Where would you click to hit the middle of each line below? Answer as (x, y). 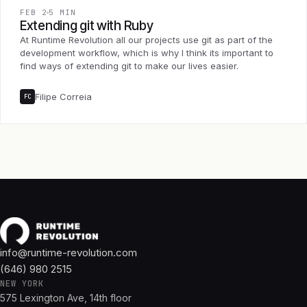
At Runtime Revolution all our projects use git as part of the (146, 40)
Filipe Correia (63, 97)
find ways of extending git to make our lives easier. (129, 66)
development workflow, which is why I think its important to (147, 53)
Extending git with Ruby (87, 26)
